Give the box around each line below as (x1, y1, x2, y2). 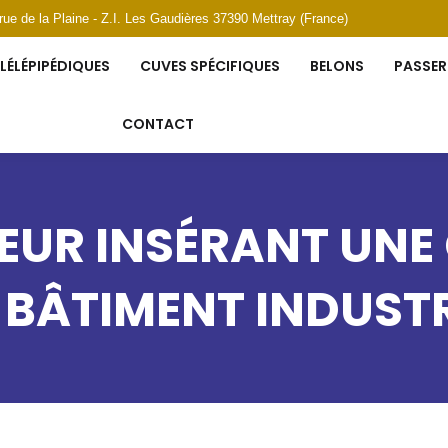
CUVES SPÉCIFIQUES (139, 56, 280, 76)
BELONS (309, 56, 364, 76)
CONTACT (122, 114, 195, 134)
